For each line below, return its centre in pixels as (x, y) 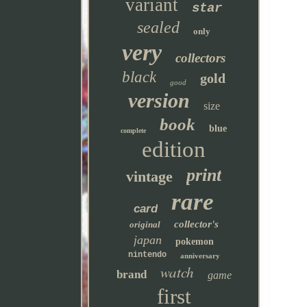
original (145, 224)
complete (134, 131)
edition (174, 149)
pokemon (195, 242)
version (159, 100)
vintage (150, 176)
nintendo (147, 255)
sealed (159, 27)
